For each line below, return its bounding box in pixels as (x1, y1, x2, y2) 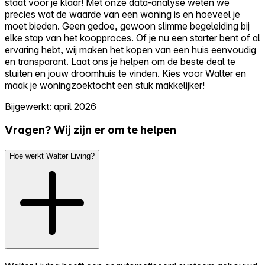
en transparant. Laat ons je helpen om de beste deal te (5, 55, 235, 67)
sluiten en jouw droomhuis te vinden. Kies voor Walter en (5, 67, 246, 79)
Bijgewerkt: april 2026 (5, 100, 96, 112)
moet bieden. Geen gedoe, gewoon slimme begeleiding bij (5, 20, 250, 32)
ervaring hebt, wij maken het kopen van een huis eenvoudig (5, 43, 256, 56)
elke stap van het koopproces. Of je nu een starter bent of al (5, 31, 260, 44)
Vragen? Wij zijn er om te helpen (5, 123, 176, 137)
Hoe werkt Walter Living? (9, 151, 95, 160)
